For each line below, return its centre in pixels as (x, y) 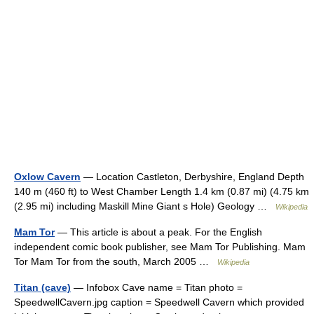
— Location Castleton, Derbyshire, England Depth (192, 176)
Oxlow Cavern (47, 176)
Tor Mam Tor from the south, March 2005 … (116, 261)
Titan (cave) (42, 287)
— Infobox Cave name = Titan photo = (157, 287)
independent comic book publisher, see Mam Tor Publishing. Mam (160, 246)
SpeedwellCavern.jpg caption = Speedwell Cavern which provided (159, 302)
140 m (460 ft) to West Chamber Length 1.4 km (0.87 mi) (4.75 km (162, 191)
